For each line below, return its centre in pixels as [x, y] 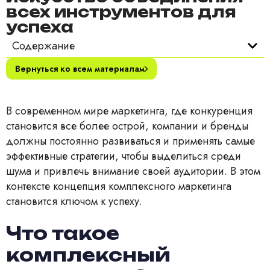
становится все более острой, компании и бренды [127, 126]
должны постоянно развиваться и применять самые [130, 141]
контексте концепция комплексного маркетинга [119, 186]
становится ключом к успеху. [74, 201]
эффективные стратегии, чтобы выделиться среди [124, 156]
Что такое [63, 233]
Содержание [43, 46]
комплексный [88, 255]
